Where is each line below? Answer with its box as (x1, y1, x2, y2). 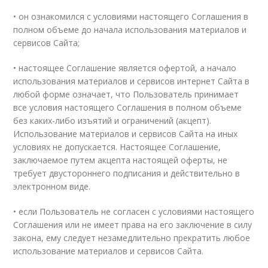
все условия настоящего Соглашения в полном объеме (13, 102, 242, 113)
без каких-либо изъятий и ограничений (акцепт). (13, 115, 212, 126)
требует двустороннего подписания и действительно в (13, 167, 240, 179)
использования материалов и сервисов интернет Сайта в (13, 75, 250, 87)
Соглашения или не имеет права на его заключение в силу (13, 219, 252, 230)
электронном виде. (13, 181, 91, 192)
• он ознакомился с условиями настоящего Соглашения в (13, 11, 249, 22)
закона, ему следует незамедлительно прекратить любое (13, 232, 251, 243)
